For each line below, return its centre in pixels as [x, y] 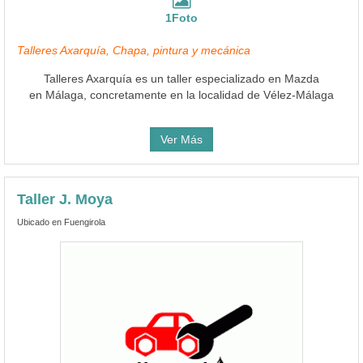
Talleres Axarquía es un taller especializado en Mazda [181, 78]
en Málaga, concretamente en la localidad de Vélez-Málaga [181, 94]
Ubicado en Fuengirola [61, 222]
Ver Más [181, 139]
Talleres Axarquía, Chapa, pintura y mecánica [134, 50]
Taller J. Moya [65, 199]
